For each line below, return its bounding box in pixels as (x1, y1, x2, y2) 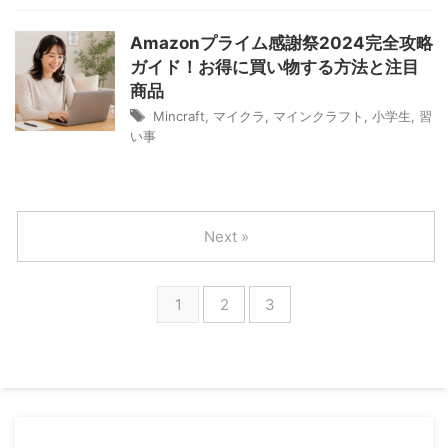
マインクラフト (273, 108, 364, 124)
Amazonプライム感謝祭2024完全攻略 (130, 33, 433, 53)
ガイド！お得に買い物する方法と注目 (130, 57, 419, 77)
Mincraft (153, 108, 205, 124)
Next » (203, 227, 249, 246)
